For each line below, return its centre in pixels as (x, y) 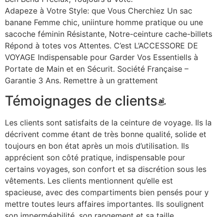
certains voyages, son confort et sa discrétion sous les (106, 169)
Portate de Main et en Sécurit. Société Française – (97, 69)
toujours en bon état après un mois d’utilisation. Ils (97, 146)
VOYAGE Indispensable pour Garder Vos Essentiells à (101, 57)
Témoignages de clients (81, 101)
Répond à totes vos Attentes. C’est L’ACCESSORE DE (101, 46)
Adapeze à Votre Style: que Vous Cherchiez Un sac (99, 11)
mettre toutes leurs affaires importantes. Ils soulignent (104, 204)
